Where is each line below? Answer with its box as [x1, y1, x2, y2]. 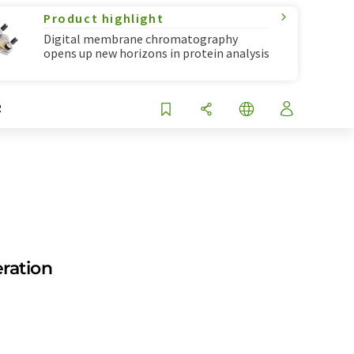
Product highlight [43, 10, 164, 26]
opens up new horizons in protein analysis [43, 45, 269, 61]
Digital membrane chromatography [43, 31, 238, 47]
